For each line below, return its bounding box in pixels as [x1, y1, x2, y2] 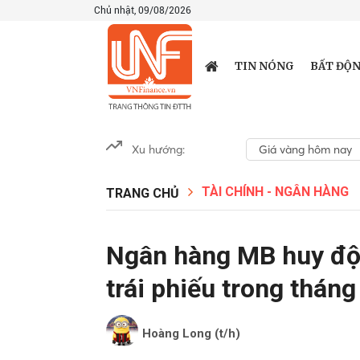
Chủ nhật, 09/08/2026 [94, 5, 191, 16]
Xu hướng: [132, 142, 185, 157]
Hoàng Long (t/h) [142, 326, 240, 341]
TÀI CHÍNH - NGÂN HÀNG [202, 184, 349, 199]
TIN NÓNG [234, 59, 294, 73]
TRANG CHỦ [106, 186, 179, 201]
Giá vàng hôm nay [259, 142, 352, 157]
